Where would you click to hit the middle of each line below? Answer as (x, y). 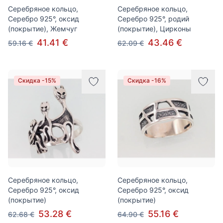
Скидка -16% (147, 80)
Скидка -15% (37, 80)
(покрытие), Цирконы (154, 29)
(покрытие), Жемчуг (43, 29)
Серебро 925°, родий (153, 19)
